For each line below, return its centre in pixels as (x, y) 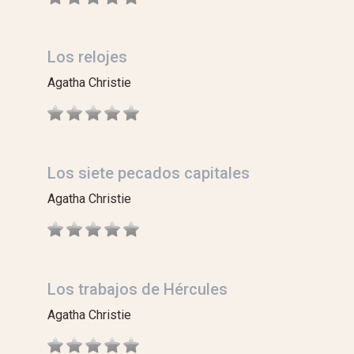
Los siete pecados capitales (149, 173)
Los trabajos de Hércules (137, 289)
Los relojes (87, 57)
